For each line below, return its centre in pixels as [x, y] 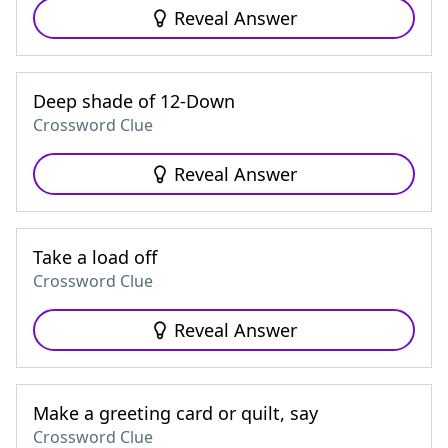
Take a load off [95, 257]
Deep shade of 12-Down [134, 101]
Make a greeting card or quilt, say [175, 413]
